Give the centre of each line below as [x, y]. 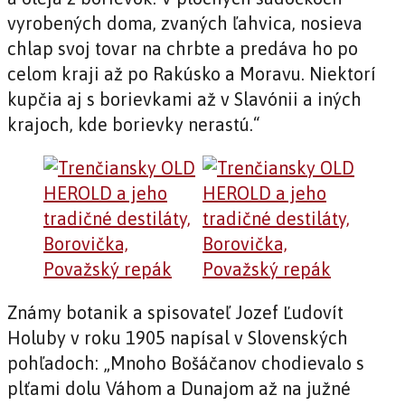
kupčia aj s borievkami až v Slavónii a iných [184, 99]
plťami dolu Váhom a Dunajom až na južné [179, 389]
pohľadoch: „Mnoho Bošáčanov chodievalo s [186, 363]
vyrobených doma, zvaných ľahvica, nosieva [185, 24]
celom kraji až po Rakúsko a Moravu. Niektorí [192, 74]
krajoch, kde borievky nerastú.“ [134, 125]
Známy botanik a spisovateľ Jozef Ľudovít [175, 313]
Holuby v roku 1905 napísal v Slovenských [178, 338]
